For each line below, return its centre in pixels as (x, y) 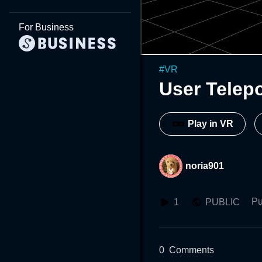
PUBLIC (223, 202)
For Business (46, 27)
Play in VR (211, 124)
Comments (192, 250)
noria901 (205, 166)
